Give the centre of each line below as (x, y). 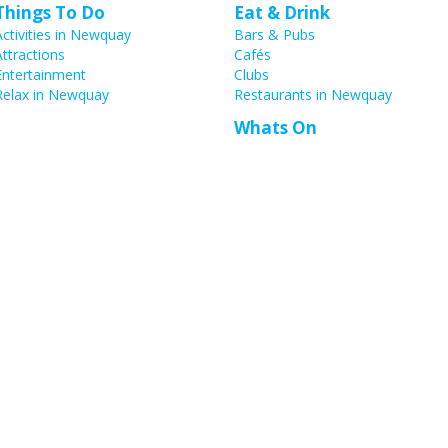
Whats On (275, 127)
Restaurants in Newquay (313, 94)
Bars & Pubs (274, 34)
